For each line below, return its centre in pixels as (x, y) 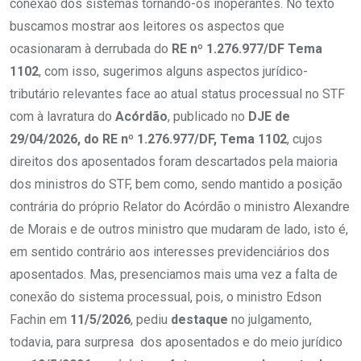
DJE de (269, 117)
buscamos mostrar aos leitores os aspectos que (147, 27)
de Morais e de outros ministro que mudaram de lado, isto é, (179, 230)
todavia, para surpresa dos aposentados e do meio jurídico (176, 342)
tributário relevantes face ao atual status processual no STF (177, 94)
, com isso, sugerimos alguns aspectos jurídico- (173, 72)
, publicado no (208, 117)
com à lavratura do (62, 117)
